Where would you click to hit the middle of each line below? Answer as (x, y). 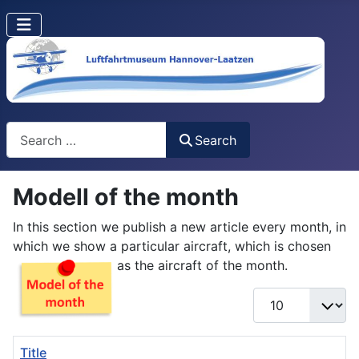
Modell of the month (126, 197)
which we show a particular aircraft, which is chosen (172, 246)
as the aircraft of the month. (202, 266)
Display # (281, 297)
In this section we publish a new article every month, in (179, 227)
